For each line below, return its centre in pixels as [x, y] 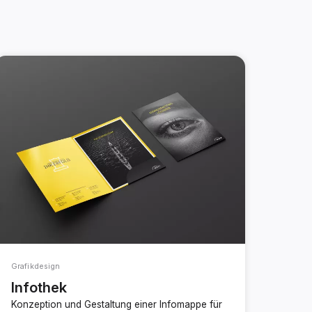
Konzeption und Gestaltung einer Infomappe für [117, 304]
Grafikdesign [36, 266]
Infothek [39, 287]
